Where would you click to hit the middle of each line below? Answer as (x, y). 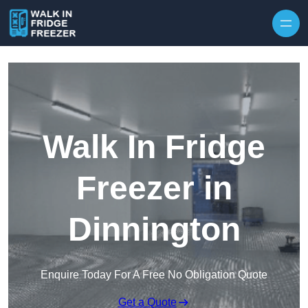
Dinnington (154, 230)
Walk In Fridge (154, 147)
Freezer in (154, 188)
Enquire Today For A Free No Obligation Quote (154, 275)
